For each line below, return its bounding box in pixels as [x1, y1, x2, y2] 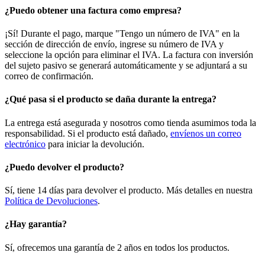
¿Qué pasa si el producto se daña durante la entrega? [5, 94, 216, 105]
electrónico [5, 138, 46, 149]
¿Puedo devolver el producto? [5, 161, 124, 172]
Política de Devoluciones [5, 196, 98, 206]
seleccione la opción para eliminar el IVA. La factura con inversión [5, 50, 253, 60]
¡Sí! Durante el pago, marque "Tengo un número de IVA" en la [5, 28, 240, 39]
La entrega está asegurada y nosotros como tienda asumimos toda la [5, 117, 256, 128]
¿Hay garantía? [5, 219, 67, 230]
